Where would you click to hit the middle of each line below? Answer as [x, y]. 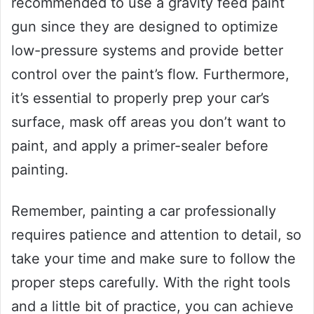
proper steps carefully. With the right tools [151, 283]
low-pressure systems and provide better [147, 51]
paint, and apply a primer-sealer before [140, 146]
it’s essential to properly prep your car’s [140, 98]
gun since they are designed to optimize [145, 27]
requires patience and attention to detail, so [156, 235]
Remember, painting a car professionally [144, 211]
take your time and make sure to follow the [153, 259]
